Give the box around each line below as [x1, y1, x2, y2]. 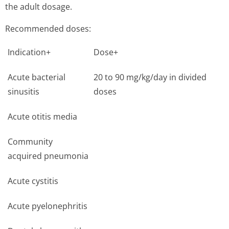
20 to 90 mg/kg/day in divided [94, 72, 207, 83]
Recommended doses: [5, 23, 91, 34]
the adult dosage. [5, 1, 72, 12]
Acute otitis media [8, 111, 77, 122]
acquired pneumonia [8, 150, 88, 162]
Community [8, 136, 53, 147]
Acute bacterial [8, 72, 65, 83]
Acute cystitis [8, 175, 58, 187]
